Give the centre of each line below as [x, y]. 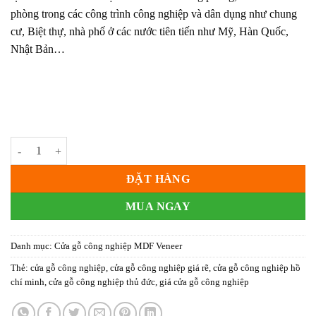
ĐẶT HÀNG [158, 179]
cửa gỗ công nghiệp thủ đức [102, 282]
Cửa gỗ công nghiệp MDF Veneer [118, 246]
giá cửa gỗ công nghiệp [204, 282]
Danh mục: [32, 246]
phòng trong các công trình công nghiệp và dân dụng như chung [154, 13]
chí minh [28, 282]
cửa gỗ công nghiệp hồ [257, 268]
